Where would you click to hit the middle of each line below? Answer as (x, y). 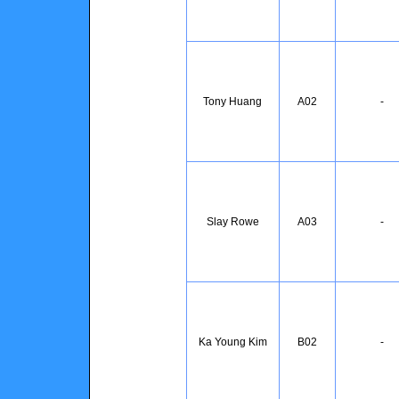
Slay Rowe (232, 222)
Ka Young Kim (232, 342)
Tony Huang (232, 102)
